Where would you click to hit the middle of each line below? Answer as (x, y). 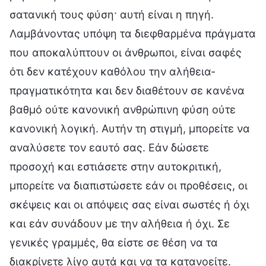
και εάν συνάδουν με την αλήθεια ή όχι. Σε (120, 223)
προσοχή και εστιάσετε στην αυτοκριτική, (115, 166)
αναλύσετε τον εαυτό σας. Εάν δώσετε (109, 147)
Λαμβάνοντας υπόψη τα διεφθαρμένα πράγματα (133, 33)
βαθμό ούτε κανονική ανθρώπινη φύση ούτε (123, 109)
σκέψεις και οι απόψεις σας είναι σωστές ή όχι (129, 204)
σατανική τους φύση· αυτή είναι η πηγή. (112, 14)
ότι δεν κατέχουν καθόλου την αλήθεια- (113, 71)
